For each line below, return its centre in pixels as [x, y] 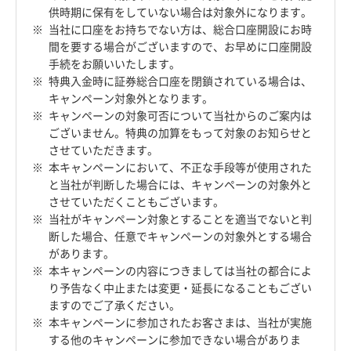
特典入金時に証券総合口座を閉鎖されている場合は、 [180, 81]
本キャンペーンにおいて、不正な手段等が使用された [180, 167]
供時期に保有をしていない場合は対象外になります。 [180, 12]
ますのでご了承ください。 [114, 305]
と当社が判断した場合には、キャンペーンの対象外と [180, 185]
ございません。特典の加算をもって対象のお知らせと [180, 133]
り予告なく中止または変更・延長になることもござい [180, 288]
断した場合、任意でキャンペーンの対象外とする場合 [180, 236]
